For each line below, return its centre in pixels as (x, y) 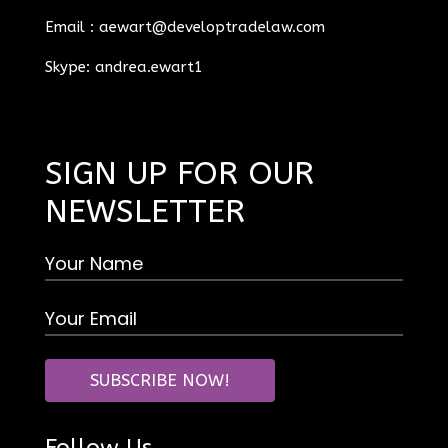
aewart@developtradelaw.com (211, 26)
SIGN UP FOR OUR (179, 173)
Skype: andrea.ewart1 (123, 66)
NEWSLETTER (144, 211)
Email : (71, 26)
